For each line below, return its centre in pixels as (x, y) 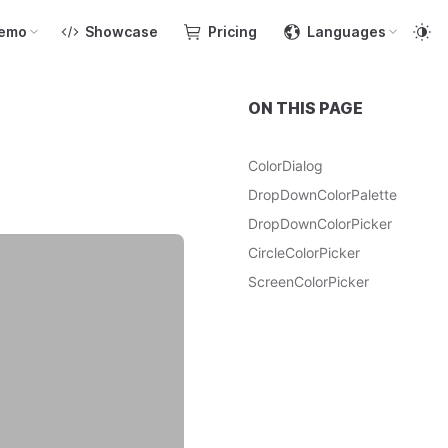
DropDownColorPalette (322, 194)
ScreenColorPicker (308, 281)
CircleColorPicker (304, 252)
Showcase (121, 31)
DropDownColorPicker (320, 223)
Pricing (232, 31)
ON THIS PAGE (305, 108)
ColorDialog (285, 165)
